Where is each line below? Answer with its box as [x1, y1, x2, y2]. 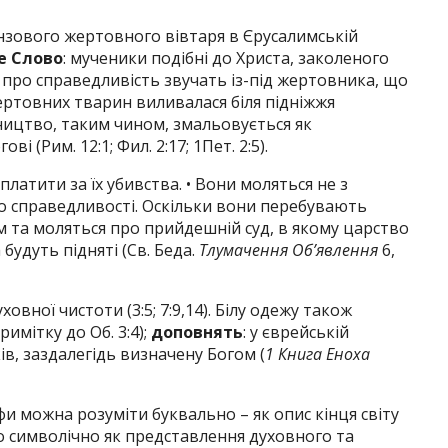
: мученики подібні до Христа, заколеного [63, 47, 389, 69]
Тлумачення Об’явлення [199, 239, 378, 261]
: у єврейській [243, 321, 349, 343]
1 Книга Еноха [265, 343, 370, 365]
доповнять [151, 321, 243, 343]
